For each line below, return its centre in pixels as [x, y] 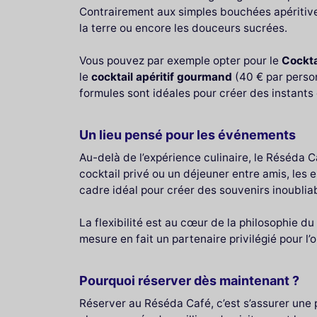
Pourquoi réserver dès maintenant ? [189, 280]
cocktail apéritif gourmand [162, 76]
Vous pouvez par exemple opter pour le [180, 60]
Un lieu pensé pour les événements [188, 134]
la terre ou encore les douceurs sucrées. [183, 28]
